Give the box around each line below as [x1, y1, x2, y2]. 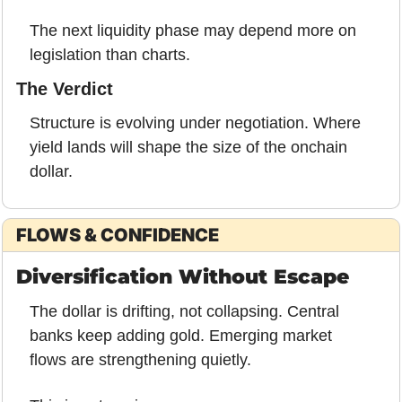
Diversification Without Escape [16, 264, 349, 289]
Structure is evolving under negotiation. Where [30, 113, 361, 132]
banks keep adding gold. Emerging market [30, 326, 332, 345]
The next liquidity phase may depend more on [30, 21, 356, 39]
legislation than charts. [30, 45, 190, 64]
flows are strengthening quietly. [30, 350, 251, 369]
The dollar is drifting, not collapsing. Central [30, 301, 339, 320]
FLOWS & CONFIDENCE [16, 223, 219, 246]
